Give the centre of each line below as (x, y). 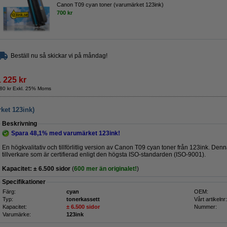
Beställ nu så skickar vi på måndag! (59, 56)
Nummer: (205, 207)
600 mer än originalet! (105, 169)
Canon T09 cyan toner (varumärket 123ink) (110, 4)
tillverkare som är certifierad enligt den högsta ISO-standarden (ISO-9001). (104, 155)
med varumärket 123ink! (84, 133)
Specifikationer (24, 182)
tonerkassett (83, 199)
